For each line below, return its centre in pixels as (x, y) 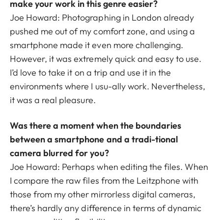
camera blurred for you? (59, 153)
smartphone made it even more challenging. (97, 45)
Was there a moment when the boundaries (96, 125)
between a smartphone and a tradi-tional (94, 139)
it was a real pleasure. (53, 100)
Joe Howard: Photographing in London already (102, 17)
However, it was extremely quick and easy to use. (106, 58)
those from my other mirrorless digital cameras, (103, 194)
